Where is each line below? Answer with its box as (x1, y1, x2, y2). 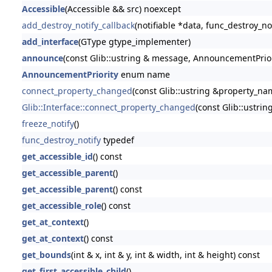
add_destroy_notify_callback (21, 19, 135, 31)
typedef (100, 134, 134, 146)
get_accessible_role (21, 199, 101, 211)
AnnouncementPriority (21, 68, 118, 80)
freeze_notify (21, 117, 74, 129)
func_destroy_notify (21, 134, 101, 146)
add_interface (21, 35, 78, 47)
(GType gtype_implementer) (78, 35, 191, 47)
